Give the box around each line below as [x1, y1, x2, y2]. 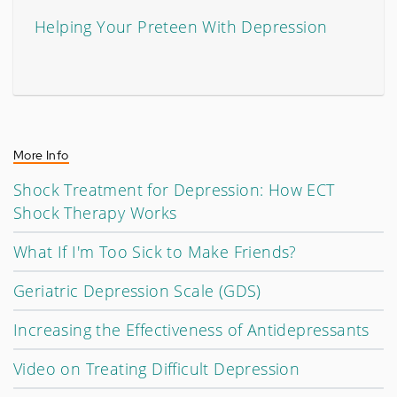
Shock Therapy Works [13, 202, 177, 223]
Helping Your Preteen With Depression [35, 16, 328, 37]
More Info [13, 147, 69, 163]
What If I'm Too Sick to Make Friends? [13, 241, 297, 262]
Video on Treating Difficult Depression [13, 358, 300, 379]
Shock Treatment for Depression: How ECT [13, 179, 335, 200]
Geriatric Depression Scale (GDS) [13, 280, 261, 301]
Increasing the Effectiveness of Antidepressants [13, 319, 370, 340]
